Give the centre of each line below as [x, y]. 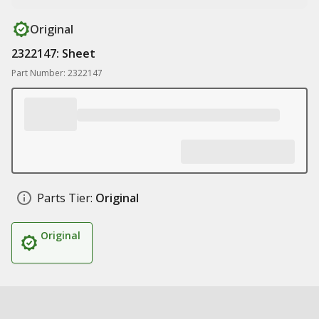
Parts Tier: [65, 198]
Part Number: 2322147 [57, 73]
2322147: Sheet [53, 53]
